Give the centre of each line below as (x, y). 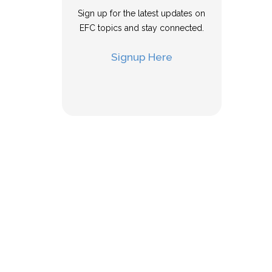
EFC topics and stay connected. (141, 28)
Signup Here (141, 57)
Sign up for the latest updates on (142, 13)
